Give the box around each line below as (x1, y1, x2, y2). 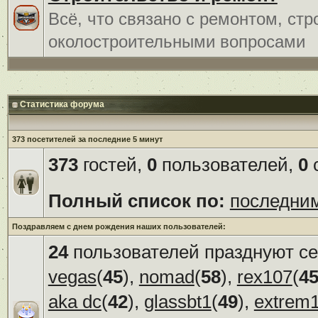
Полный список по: (48, 190, 225, 212)
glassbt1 (143, 290, 212, 312)
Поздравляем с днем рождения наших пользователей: (11, 221, 226, 231)
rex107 (236, 265, 292, 287)
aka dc (48, 290, 102, 312)
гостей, (77, 153, 147, 175)
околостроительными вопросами (48, 31, 305, 51)
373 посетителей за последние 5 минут (11, 134, 163, 143)
